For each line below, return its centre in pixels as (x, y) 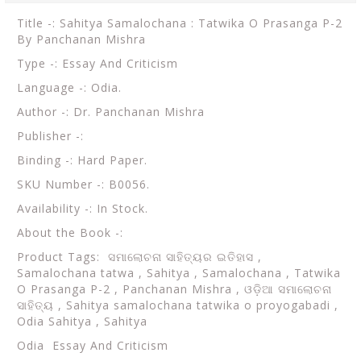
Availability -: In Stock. (83, 208)
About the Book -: (70, 232)
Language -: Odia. (69, 87)
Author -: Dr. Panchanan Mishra (111, 112)
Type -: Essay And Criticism (98, 63)
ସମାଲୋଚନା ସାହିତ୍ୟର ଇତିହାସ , (185, 257)
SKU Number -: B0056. (83, 184)
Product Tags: (62, 257)
